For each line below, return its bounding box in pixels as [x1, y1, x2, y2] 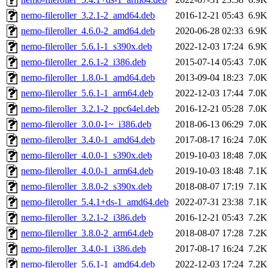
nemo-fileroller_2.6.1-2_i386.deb [21, 57, 146, 68]
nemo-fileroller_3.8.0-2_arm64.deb [21, 228, 153, 239]
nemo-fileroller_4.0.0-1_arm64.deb [21, 166, 153, 176]
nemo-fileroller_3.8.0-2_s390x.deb [21, 181, 152, 192]
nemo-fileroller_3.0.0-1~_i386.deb [21, 119, 151, 130]
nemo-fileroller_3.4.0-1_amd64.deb [21, 135, 155, 145]
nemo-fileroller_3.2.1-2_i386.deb [21, 212, 146, 223]
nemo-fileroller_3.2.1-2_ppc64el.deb [21, 103, 159, 114]
